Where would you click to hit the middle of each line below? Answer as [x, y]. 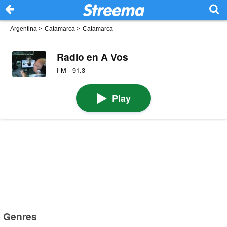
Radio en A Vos [92, 56]
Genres [20, 216]
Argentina [24, 29]
